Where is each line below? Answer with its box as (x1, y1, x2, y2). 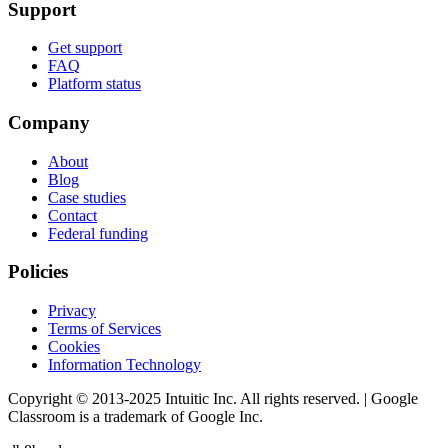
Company (8, 111, 90, 133)
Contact (48, 206, 97, 224)
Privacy (48, 302, 96, 320)
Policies (8, 261, 68, 283)
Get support (48, 39, 122, 57)
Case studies (48, 188, 126, 206)
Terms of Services (48, 320, 161, 338)
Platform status (48, 75, 141, 93)
